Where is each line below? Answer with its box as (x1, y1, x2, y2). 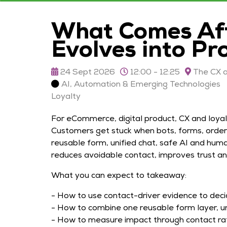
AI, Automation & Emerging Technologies (61, 79, 220, 89)
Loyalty (51, 91, 81, 101)
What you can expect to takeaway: (51, 170, 186, 180)
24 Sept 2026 (58, 66, 115, 77)
